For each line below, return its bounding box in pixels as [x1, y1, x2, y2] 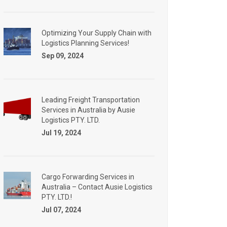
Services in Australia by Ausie [42, 106, 135, 114]
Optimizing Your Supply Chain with [42, 29, 152, 37]
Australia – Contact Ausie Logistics [42, 183, 153, 191]
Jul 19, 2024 [42, 129, 81, 137]
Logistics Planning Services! [42, 39, 129, 47]
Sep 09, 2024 [42, 52, 84, 60]
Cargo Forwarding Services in [42, 173, 134, 181]
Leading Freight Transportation [42, 96, 140, 104]
